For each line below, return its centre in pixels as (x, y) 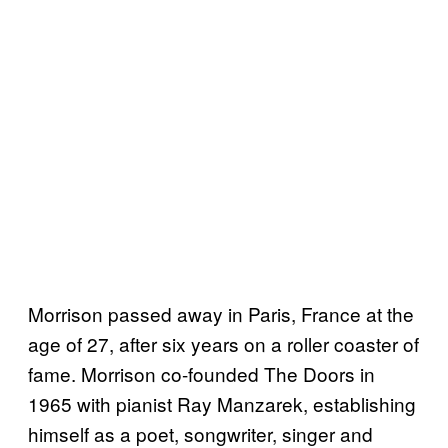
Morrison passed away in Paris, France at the (221, 314)
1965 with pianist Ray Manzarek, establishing (222, 404)
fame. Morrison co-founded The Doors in (201, 374)
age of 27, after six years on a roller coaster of (223, 344)
